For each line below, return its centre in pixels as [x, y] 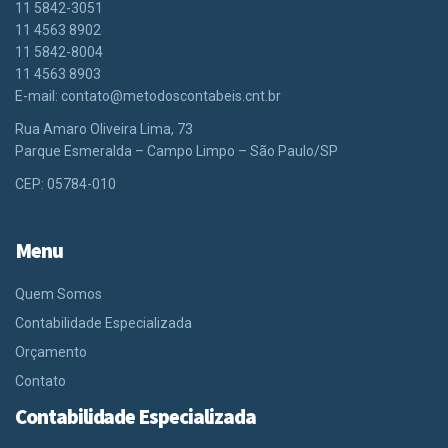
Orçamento [51, 352]
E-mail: [38, 96]
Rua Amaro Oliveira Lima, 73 [104, 129]
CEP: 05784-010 [65, 184]
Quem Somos [58, 294]
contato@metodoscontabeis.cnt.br [171, 96]
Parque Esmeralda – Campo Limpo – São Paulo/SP [176, 151]
